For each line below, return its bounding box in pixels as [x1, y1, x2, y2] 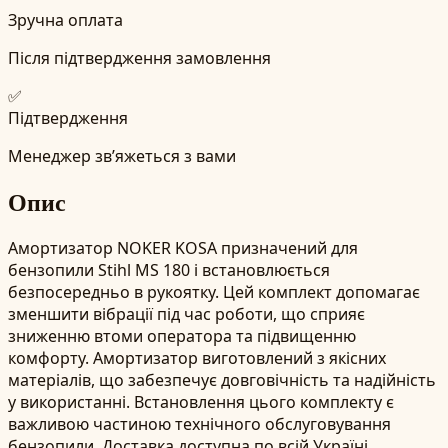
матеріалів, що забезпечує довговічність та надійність [8, 368, 436, 391]
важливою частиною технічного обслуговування [8, 412, 391, 435]
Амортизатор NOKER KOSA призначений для [8, 236, 358, 259]
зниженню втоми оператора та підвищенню [8, 324, 356, 347]
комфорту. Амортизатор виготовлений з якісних [8, 346, 386, 369]
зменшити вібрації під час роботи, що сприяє [8, 302, 365, 325]
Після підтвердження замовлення [8, 46, 271, 69]
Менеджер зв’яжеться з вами [8, 144, 236, 167]
